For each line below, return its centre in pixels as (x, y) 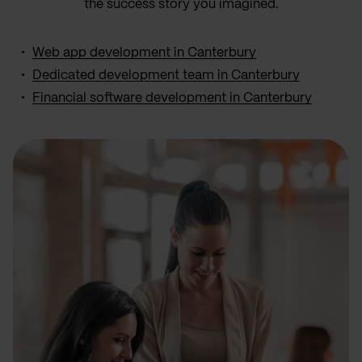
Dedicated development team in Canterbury (166, 75)
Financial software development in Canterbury (172, 98)
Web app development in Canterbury (144, 53)
